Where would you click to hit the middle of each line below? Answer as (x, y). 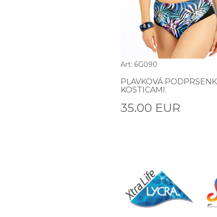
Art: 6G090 (139, 64)
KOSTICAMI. (144, 90)
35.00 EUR (150, 108)
